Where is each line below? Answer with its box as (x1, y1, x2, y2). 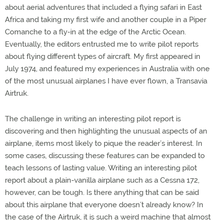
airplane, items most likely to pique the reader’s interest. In (5, 138, 202, 148)
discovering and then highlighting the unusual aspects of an (5, 126, 207, 136)
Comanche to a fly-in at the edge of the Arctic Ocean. (5, 27, 186, 36)
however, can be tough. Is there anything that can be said (5, 188, 199, 197)
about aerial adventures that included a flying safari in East (5, 2, 202, 12)
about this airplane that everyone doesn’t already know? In (5, 200, 203, 209)
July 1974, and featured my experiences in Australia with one (5, 64, 210, 73)
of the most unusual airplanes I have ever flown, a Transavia (5, 76, 207, 85)
